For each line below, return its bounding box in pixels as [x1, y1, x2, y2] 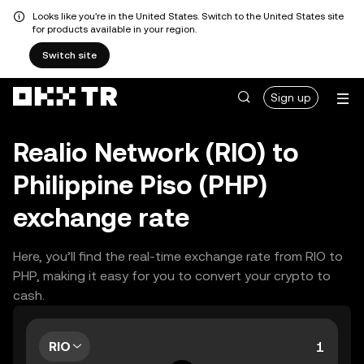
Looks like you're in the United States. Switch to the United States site [32, 11, 344, 22]
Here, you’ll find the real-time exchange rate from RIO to [13, 249, 343, 264]
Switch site [42, 50, 97, 61]
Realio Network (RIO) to [13, 137, 299, 167]
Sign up [271, 91, 311, 104]
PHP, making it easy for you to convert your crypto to [13, 268, 331, 284]
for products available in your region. [32, 24, 197, 35]
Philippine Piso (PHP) [13, 170, 267, 200]
